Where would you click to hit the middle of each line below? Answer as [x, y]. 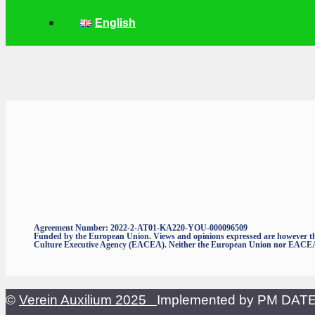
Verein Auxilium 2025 [88, 300]
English [115, 23]
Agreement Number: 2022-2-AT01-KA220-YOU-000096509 [141, 227]
